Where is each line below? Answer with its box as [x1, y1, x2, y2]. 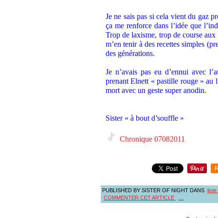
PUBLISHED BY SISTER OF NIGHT [102, 187, 188, 193]
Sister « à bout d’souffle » [106, 114, 184, 122]
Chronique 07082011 [118, 135, 185, 143]
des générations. [106, 49, 155, 57]
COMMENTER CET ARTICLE [104, 195, 176, 200]
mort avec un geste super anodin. [106, 86, 206, 94]
